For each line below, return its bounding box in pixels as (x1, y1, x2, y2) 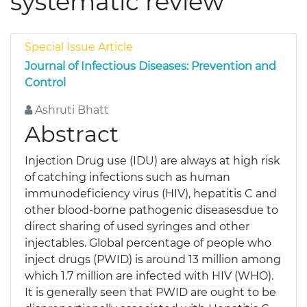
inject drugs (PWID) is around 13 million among (25, 253, 281, 266)
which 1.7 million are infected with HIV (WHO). (25, 269, 273, 282)
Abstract (25, 121, 119, 147)
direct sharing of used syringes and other (25, 220, 249, 233)
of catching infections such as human (25, 171, 230, 184)
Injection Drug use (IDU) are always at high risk (25, 154, 280, 167)
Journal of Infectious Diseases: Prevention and (25, 60, 276, 73)
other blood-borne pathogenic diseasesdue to (25, 204, 278, 217)
